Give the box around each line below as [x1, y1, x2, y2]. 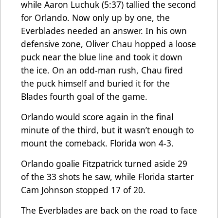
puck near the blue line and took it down [21, 51, 182, 63]
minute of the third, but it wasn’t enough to [21, 124, 194, 136]
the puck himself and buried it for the [21, 77, 170, 90]
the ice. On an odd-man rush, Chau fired [21, 64, 183, 76]
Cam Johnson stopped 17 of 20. [21, 184, 148, 196]
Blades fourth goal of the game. [21, 91, 150, 103]
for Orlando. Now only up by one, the [21, 12, 170, 24]
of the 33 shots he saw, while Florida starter [21, 171, 194, 183]
